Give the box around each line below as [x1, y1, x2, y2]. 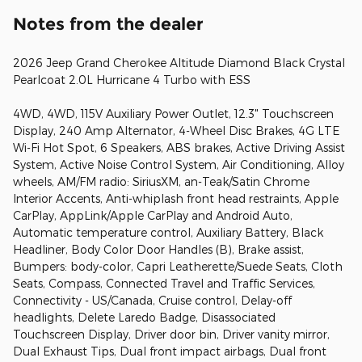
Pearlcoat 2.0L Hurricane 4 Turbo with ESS [13, 72, 250, 86]
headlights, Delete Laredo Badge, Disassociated [13, 309, 276, 324]
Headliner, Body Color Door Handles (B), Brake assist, [13, 242, 304, 256]
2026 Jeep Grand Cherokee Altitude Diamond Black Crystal [13, 55, 345, 69]
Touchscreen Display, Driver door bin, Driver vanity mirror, [13, 326, 330, 341]
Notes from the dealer [13, 13, 204, 34]
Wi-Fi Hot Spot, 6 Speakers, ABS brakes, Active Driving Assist [13, 140, 345, 154]
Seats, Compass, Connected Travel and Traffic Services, [13, 276, 315, 290]
